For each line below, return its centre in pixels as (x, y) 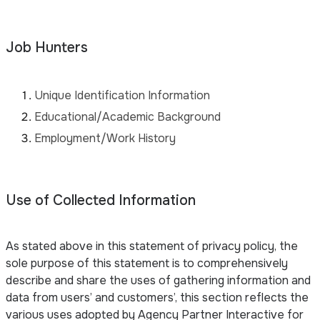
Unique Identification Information (122, 95)
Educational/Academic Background (127, 116)
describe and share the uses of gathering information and (158, 280)
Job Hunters (47, 47)
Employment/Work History (105, 138)
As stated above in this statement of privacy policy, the (152, 246)
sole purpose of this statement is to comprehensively (147, 263)
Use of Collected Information (101, 200)
